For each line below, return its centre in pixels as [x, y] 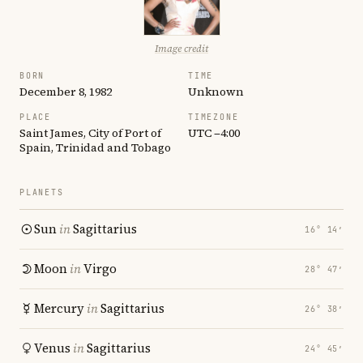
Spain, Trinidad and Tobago [95, 147]
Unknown [216, 92]
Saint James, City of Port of [90, 133]
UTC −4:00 [214, 133]
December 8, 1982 [66, 92]
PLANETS [42, 192]
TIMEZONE [214, 117]
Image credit [181, 49]
